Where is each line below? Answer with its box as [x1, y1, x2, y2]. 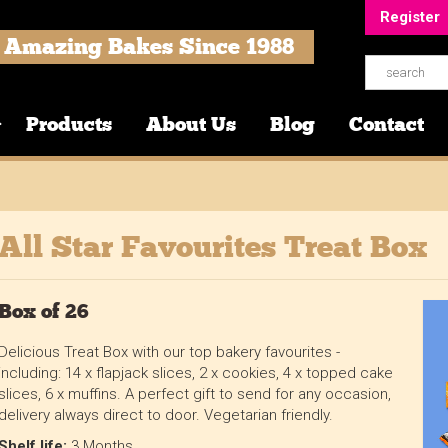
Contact [349, 112, 425, 136]
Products [26, 112, 113, 136]
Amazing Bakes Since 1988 [3, 33, 294, 60]
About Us [146, 112, 237, 136]
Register [379, 8, 440, 26]
